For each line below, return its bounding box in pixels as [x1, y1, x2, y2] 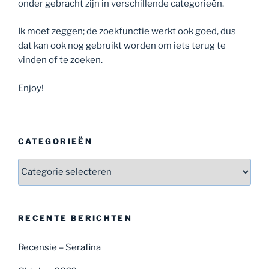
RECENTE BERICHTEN [18, 213, 133, 223]
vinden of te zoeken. [18, 55, 103, 66]
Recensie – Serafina [18, 241, 101, 253]
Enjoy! [18, 82, 44, 94]
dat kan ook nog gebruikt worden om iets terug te [18, 40, 226, 52]
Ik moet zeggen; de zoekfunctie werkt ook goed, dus [18, 26, 236, 37]
